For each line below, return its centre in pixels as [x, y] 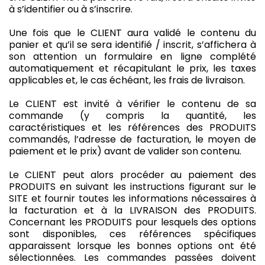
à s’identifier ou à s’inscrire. [71, 9]
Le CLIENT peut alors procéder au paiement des [132, 174]
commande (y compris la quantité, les [132, 115]
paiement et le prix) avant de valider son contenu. [125, 151]
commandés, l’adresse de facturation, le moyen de [132, 139]
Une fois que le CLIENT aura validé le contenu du [132, 33]
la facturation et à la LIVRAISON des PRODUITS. [132, 210]
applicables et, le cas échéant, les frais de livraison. [127, 80]
